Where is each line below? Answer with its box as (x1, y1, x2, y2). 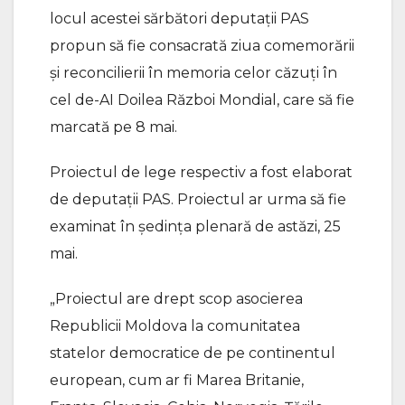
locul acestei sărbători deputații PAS (50, 9, 309, 27)
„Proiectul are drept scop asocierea (50, 289, 303, 307)
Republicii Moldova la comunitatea (50, 316, 300, 334)
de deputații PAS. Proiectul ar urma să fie (50, 190, 346, 208)
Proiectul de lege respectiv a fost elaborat (50, 163, 353, 181)
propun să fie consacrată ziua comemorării (50, 36, 354, 54)
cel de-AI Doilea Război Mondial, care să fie (50, 90, 354, 108)
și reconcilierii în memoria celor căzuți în (50, 63, 337, 81)
